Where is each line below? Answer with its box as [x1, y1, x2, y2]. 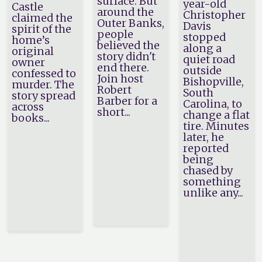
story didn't [97, 49, 156, 63]
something [183, 174, 242, 188]
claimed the [11, 11, 73, 25]
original [11, 44, 54, 58]
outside [183, 63, 222, 77]
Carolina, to [183, 96, 243, 111]
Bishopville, [183, 74, 244, 88]
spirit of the [11, 22, 71, 36]
